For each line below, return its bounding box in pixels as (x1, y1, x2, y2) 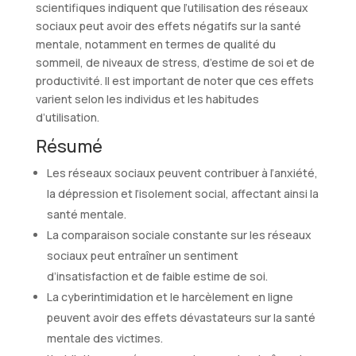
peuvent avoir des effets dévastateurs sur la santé (46, 309, 315, 325)
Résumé (35, 133, 103, 158)
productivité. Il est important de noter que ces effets (35, 72, 314, 88)
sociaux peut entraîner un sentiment (46, 247, 238, 263)
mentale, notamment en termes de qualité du (35, 36, 276, 52)
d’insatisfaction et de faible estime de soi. (46, 268, 268, 284)
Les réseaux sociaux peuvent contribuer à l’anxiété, (46, 164, 318, 180)
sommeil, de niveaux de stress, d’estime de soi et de (35, 54, 315, 70)
